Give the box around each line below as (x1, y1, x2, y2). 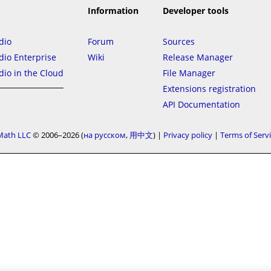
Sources (162, 36, 195, 47)
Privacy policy (163, 129, 212, 140)
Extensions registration (162, 83, 256, 94)
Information (87, 5, 139, 16)
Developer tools (162, 5, 229, 16)
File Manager (162, 67, 215, 79)
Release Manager (162, 51, 233, 63)
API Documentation (162, 99, 240, 110)
